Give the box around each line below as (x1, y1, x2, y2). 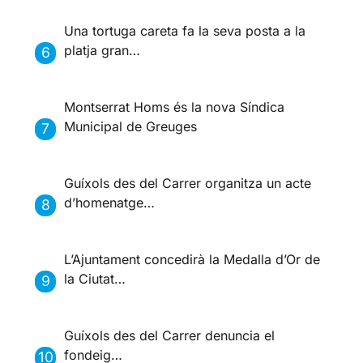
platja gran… (64, 42, 141, 59)
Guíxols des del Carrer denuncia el (64, 327, 275, 344)
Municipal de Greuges (64, 118, 198, 135)
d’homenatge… (64, 194, 156, 211)
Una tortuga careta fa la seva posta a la (64, 23, 306, 40)
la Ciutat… (64, 271, 126, 288)
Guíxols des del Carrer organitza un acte (64, 175, 312, 192)
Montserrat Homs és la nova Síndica (64, 99, 285, 116)
